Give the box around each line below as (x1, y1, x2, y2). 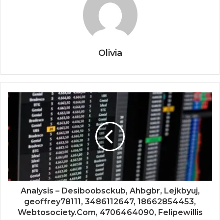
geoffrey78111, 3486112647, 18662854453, (24, 196, 196, 206)
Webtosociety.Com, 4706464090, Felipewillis (17, 207, 203, 217)
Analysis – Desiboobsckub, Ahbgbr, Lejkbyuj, (20, 186, 200, 195)
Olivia (98, 47, 122, 58)
